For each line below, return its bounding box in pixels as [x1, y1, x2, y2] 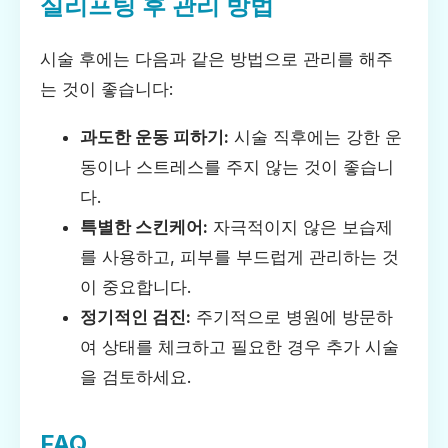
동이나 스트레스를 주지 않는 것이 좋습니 [80, 156, 394, 177]
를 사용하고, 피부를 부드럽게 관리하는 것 [80, 246, 399, 267]
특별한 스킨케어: [80, 216, 208, 237]
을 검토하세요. [80, 366, 191, 387]
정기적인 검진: [80, 306, 191, 327]
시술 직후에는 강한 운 [229, 126, 402, 147]
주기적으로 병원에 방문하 [191, 306, 393, 327]
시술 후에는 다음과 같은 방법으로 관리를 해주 [40, 48, 393, 69]
